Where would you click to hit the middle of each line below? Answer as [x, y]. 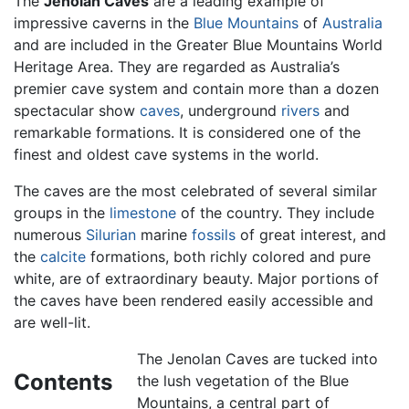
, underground [231, 110]
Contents [63, 382]
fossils [214, 234]
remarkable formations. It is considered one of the [187, 132]
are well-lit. [52, 322]
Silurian [111, 234]
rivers [300, 110]
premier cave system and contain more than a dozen [196, 88]
